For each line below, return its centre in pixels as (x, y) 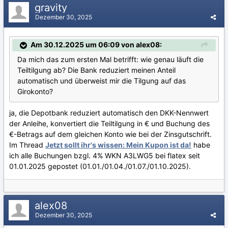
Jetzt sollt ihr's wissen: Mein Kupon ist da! (118, 145)
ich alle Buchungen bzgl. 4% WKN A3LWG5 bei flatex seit (105, 155)
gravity (52, 7)
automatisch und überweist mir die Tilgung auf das (102, 80)
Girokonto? (36, 91)
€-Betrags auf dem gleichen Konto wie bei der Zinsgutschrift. (110, 134)
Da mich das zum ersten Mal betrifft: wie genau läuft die (110, 59)
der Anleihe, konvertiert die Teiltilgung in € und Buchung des (109, 123)
